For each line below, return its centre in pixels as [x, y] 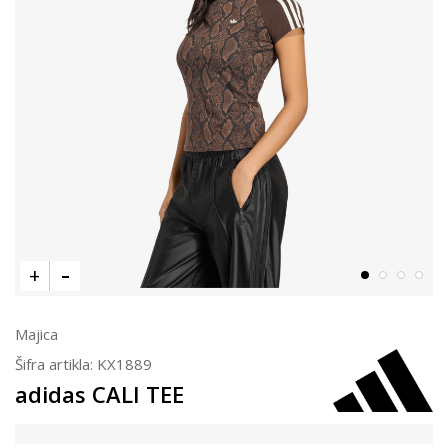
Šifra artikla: [56, 363]
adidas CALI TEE [99, 393]
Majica [36, 333]
